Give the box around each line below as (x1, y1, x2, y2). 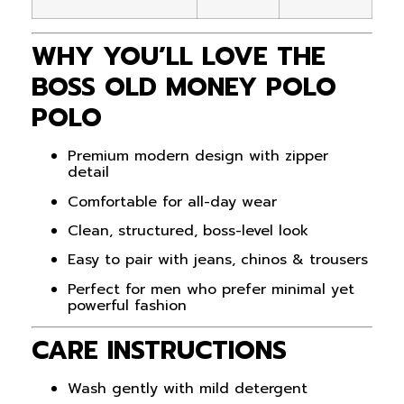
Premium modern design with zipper (68, 145, 328, 168)
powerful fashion (68, 294, 187, 317)
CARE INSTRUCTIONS (32, 331, 287, 371)
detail (68, 161, 109, 184)
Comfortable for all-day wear (68, 190, 277, 213)
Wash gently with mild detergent (68, 378, 308, 400)
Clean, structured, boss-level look (68, 219, 308, 242)
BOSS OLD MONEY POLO (32, 68, 336, 107)
